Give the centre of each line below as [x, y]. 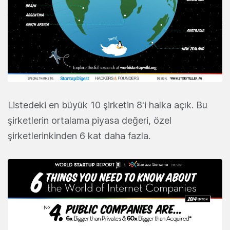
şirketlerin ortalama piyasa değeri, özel [90, 121]
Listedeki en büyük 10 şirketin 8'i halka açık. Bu [108, 105]
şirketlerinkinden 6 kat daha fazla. [79, 136]
